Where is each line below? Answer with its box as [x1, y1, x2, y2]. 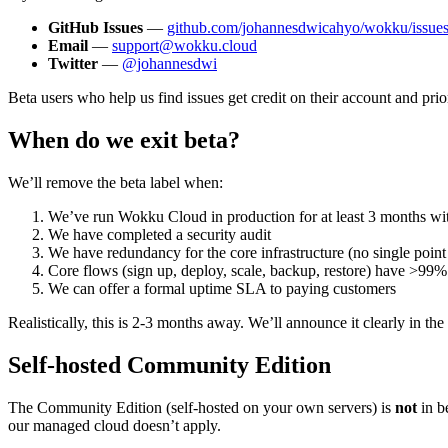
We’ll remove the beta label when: [8, 174, 223, 191]
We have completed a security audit [48, 226, 271, 243]
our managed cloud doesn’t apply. [8, 416, 221, 434]
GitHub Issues [48, 19, 143, 37]
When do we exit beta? [8, 127, 240, 154]
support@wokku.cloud [112, 37, 257, 55]
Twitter [48, 55, 98, 73]
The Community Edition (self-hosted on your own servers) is [8, 398, 395, 416]
